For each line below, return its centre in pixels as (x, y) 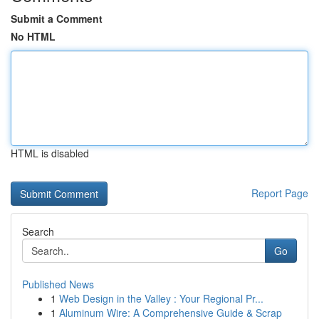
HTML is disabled (50, 153)
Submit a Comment (57, 19)
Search (38, 231)
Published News (58, 284)
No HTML (33, 36)
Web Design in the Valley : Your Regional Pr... (161, 298)
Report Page (280, 193)
